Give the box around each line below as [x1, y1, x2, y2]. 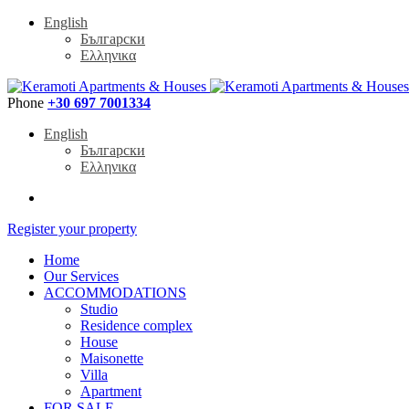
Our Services [44, 268, 119, 284]
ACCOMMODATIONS [44, 285, 186, 300]
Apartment [80, 383, 142, 399]
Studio [80, 301, 118, 317]
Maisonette [80, 351, 143, 366]
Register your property [7, 221, 137, 236]
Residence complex [80, 318, 193, 333]
